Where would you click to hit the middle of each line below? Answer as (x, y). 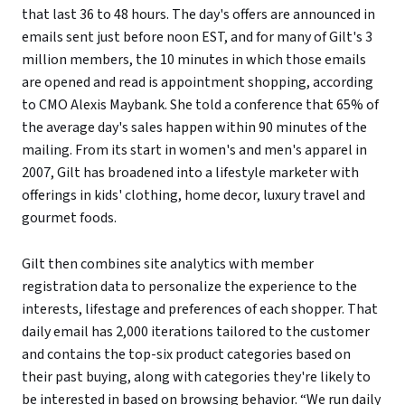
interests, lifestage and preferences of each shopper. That (200, 309)
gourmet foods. (69, 217)
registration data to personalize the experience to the (189, 286)
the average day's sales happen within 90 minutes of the (194, 127)
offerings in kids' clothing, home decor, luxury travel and (193, 195)
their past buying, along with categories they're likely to (196, 377)
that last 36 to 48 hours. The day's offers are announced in (198, 14)
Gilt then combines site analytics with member (168, 264)
